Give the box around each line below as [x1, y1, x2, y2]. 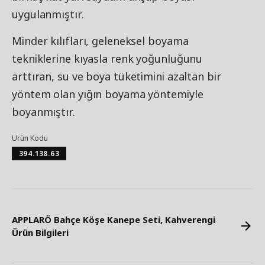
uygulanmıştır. [12, 7, 84, 22]
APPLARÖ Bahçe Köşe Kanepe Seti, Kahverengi [12, 214, 215, 226]
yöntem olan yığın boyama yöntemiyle [12, 87, 203, 102]
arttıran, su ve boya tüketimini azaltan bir [12, 69, 221, 84]
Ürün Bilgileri [12, 227, 69, 239]
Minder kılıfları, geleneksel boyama [12, 34, 189, 49]
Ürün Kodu [12, 133, 48, 144]
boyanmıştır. [12, 105, 75, 119]
